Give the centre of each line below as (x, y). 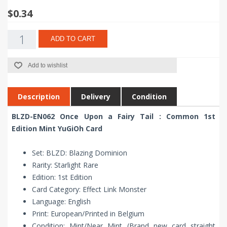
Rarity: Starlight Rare (65, 165)
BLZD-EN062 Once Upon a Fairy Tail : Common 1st (113, 117)
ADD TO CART (73, 39)
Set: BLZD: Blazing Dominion (80, 153)
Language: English (61, 202)
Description (39, 97)
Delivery (96, 97)
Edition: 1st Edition (62, 177)
